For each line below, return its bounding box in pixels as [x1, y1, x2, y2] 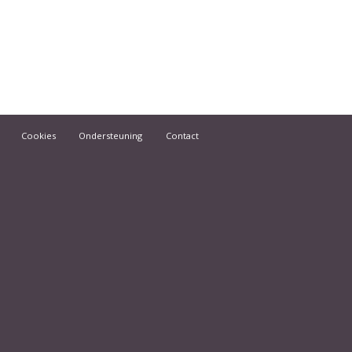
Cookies [20, 129, 56, 141]
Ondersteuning [79, 129, 143, 141]
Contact [165, 129, 199, 141]
